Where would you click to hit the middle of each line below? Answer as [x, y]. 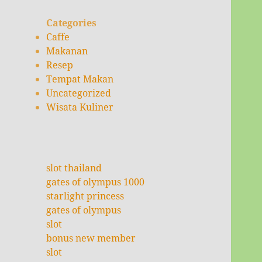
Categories [72, 23]
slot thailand [74, 168]
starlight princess [85, 196]
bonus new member [91, 238]
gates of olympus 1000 [96, 182]
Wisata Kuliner [80, 107]
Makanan [67, 51]
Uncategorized [79, 93]
